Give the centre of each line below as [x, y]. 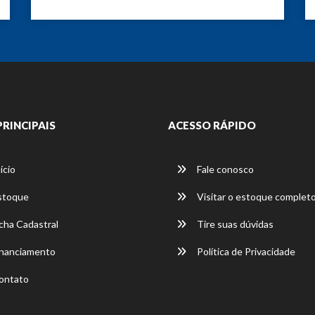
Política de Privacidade [245, 251]
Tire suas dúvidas [234, 224]
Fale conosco [224, 169]
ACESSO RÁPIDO [212, 125]
